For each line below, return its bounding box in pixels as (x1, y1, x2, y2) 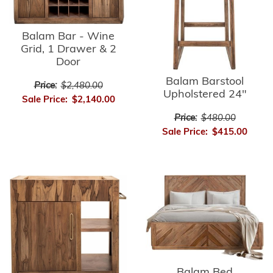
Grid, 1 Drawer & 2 (20, 44, 116, 56)
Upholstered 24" (163, 88, 247, 101)
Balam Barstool (166, 76, 244, 88)
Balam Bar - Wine (22, 31, 115, 43)
